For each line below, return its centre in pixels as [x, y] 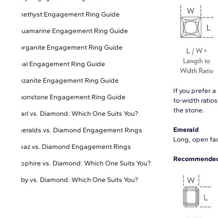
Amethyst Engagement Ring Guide [66, 14]
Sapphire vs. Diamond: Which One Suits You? [82, 163]
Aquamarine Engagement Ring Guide [70, 31]
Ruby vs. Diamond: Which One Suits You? [75, 180]
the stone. [190, 110]
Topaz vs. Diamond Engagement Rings [72, 147]
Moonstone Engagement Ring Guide [69, 97]
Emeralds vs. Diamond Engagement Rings [77, 130]
